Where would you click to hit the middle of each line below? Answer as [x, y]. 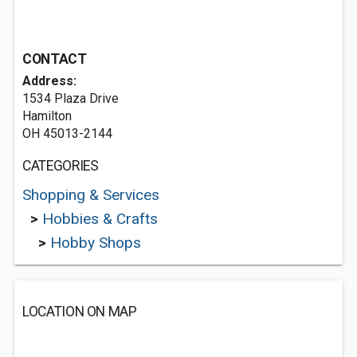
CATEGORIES [61, 166]
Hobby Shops [96, 243]
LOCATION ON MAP [80, 312]
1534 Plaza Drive [71, 98]
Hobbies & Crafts [100, 219]
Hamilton [47, 116]
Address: [49, 81]
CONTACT [55, 59]
